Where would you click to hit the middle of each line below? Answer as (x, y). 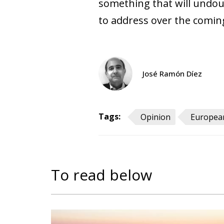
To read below (101, 174)
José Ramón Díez (172, 73)
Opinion (155, 117)
